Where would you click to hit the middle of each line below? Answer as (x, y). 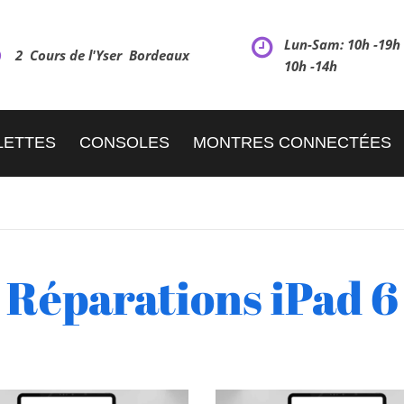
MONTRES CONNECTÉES (292, 142)
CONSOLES (124, 142)
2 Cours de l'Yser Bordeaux (102, 55)
